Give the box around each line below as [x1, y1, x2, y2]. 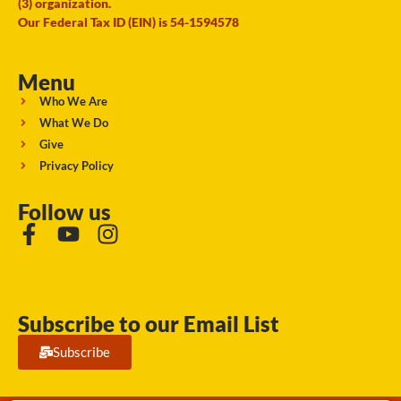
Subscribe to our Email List [18, 310, 279, 337]
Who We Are [39, 93, 107, 108]
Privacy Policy [39, 158, 114, 173]
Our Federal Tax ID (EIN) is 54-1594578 [18, 14, 239, 30]
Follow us [18, 198, 111, 225]
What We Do [39, 115, 108, 130]
